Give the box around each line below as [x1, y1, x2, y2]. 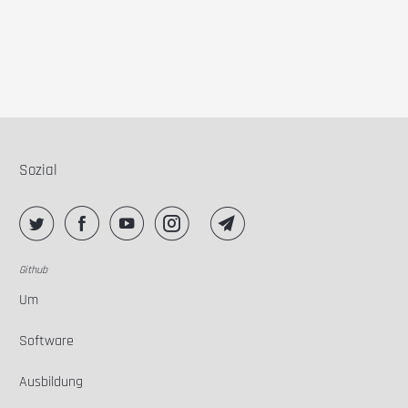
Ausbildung [19, 372, 84, 393]
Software [19, 331, 75, 352]
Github [19, 263, 48, 278]
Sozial [19, 160, 58, 181]
